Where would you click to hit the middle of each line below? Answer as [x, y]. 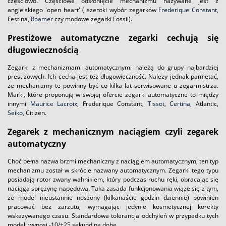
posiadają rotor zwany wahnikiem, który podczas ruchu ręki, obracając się [113, 179]
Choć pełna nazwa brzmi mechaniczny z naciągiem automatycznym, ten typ [113, 161]
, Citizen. [35, 112]
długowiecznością [43, 50]
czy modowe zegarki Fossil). [93, 19]
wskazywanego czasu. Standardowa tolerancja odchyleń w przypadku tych [113, 215]
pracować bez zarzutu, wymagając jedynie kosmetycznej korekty [113, 206]
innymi [19, 103]
